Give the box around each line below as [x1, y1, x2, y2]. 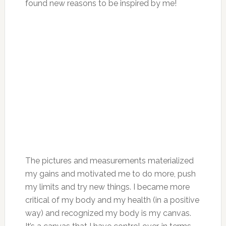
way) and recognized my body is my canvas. [25, 208, 191, 218]
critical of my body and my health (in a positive [25, 195, 199, 205]
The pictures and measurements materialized [25, 155, 194, 165]
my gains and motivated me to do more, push [25, 168, 196, 179]
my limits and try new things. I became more [25, 182, 190, 192]
